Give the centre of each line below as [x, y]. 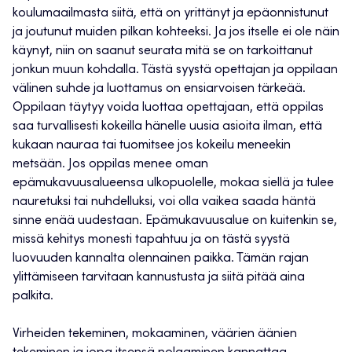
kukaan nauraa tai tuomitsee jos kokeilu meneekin [152, 146]
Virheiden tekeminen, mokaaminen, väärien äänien [155, 334]
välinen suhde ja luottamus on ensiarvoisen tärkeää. [159, 89]
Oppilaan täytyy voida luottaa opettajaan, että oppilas [168, 108]
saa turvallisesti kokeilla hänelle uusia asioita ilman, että [167, 127]
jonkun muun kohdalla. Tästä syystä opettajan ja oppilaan [175, 70]
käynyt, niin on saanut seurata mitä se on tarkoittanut [163, 51]
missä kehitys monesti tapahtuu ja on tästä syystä [151, 240]
